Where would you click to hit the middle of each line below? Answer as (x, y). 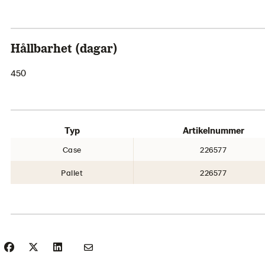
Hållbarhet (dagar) (64, 48)
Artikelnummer (214, 130)
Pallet (72, 172)
